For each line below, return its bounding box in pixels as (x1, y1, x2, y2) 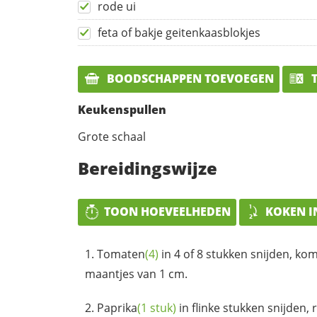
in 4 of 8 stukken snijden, (158, 246, 295, 262)
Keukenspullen (78, 101, 166, 117)
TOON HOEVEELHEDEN (104, 203, 231, 219)
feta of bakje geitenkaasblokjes (98, 25, 260, 41)
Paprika (97, 299, 137, 316)
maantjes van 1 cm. (85, 265, 188, 282)
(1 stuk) (137, 299, 176, 316)
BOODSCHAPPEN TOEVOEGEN (104, 71, 274, 87)
